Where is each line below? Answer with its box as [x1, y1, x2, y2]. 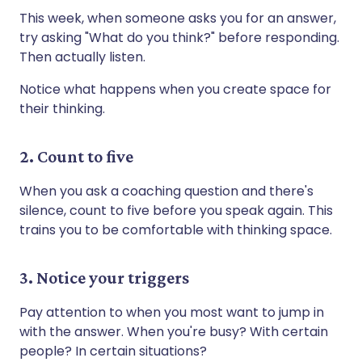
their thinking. [19, 99, 105, 118]
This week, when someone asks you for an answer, [19, 8, 336, 27]
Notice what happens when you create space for [19, 79, 331, 99]
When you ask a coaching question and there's [19, 181, 314, 200]
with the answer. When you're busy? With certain [19, 322, 328, 341]
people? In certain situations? [19, 341, 207, 360]
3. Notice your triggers [19, 267, 189, 288]
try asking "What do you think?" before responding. [19, 27, 339, 47]
